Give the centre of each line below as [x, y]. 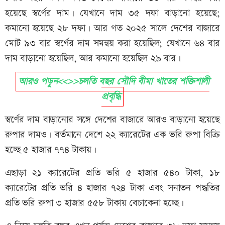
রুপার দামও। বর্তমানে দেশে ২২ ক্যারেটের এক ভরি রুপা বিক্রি [113, 135]
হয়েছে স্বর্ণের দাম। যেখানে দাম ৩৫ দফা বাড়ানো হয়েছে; [113, 14]
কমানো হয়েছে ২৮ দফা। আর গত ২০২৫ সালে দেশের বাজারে [113, 29]
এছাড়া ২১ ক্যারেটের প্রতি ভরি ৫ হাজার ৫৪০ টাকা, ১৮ [113, 173]
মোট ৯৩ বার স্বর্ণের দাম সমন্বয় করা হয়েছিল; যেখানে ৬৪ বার [113, 44]
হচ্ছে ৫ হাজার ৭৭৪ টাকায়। [51, 150]
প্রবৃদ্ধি [111, 97]
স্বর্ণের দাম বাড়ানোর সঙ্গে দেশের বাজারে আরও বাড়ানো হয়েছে [113, 120]
